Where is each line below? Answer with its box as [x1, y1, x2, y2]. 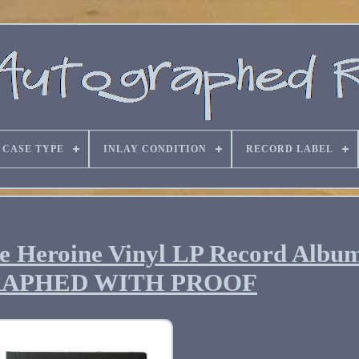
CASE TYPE [2, 143, 64, 155]
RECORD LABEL [245, 143, 333, 155]
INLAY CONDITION [103, 143, 207, 155]
